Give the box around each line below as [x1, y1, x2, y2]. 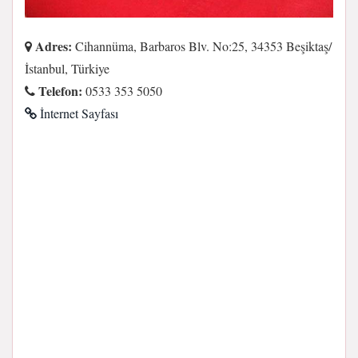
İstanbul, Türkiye [25, 60, 109, 77]
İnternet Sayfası [37, 105, 118, 121]
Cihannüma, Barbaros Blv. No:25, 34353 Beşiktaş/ [72, 38, 332, 54]
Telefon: [35, 82, 82, 100]
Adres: [32, 37, 72, 55]
